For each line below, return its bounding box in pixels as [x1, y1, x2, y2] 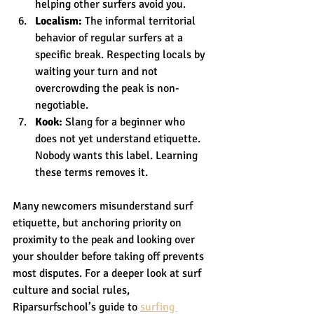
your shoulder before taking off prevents [13, 249, 207, 264]
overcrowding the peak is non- [35, 81, 179, 95]
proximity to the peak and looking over [13, 232, 198, 247]
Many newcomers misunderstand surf [13, 198, 196, 213]
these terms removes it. [35, 165, 148, 179]
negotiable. [35, 97, 88, 112]
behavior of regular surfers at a [35, 30, 186, 45]
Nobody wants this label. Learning [35, 148, 200, 163]
